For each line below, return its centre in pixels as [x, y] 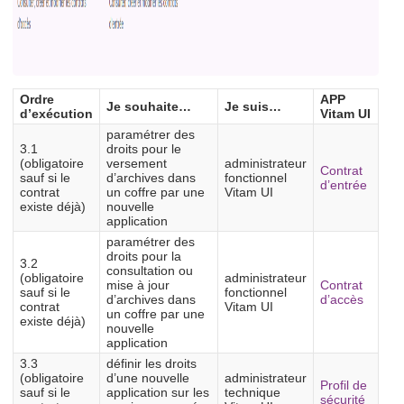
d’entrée [344, 185]
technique [252, 393]
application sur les [158, 393]
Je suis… [253, 107]
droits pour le [144, 149]
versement [137, 164]
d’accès [342, 300]
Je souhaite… [149, 107]
